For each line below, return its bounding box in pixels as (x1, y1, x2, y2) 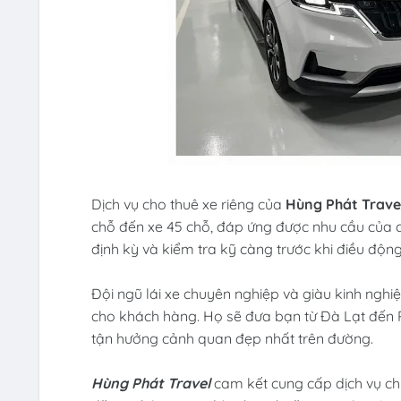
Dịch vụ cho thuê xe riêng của (90, 195, 286, 214)
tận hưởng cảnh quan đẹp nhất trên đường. (90, 329, 373, 348)
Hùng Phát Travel (90, 374, 210, 393)
